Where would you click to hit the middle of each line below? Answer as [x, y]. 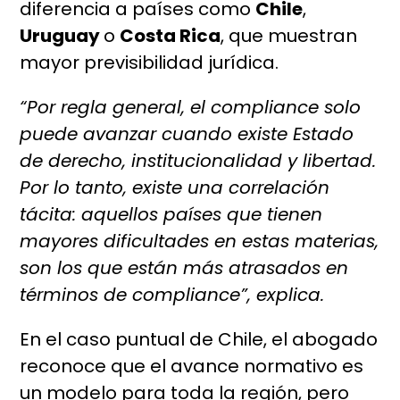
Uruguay [62, 36]
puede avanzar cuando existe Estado [187, 134]
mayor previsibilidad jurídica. [150, 63]
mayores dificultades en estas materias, [200, 242]
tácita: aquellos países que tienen [171, 215]
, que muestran [289, 36]
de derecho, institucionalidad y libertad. [198, 161]
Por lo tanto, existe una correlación [175, 188]
